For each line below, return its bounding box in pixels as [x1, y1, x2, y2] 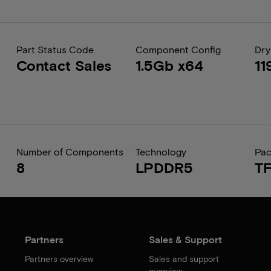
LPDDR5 [135, 158, 193, 176]
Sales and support [148, 253, 219, 264]
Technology [135, 146, 186, 157]
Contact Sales [16, 56, 111, 74]
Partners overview [25, 253, 94, 264]
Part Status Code [16, 44, 94, 55]
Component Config [135, 44, 221, 55]
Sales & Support [148, 233, 222, 245]
